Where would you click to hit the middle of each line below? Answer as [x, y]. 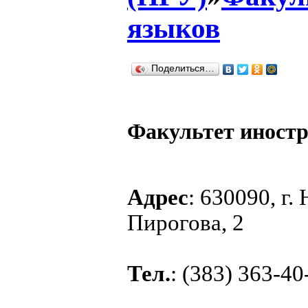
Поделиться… [183, 68]
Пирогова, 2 [186, 222]
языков [174, 29]
